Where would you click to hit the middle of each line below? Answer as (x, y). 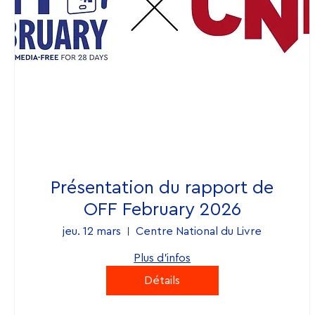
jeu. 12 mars (92, 231)
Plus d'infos (162, 258)
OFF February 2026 (162, 209)
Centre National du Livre (199, 231)
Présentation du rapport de (162, 187)
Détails (162, 280)
